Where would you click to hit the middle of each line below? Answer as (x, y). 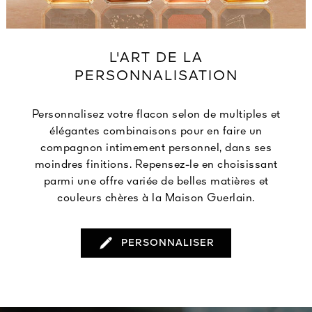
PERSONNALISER (168, 243)
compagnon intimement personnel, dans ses (156, 149)
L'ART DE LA (156, 59)
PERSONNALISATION (156, 77)
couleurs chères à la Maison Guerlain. (156, 199)
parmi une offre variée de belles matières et (156, 182)
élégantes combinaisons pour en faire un (156, 132)
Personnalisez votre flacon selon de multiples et (156, 115)
